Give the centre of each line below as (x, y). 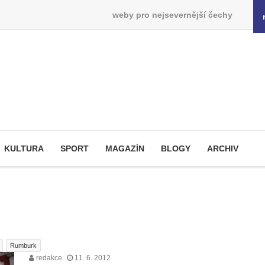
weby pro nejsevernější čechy (172, 14)
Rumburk (23, 245)
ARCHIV (223, 148)
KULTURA (24, 148)
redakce (48, 258)
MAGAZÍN (125, 148)
